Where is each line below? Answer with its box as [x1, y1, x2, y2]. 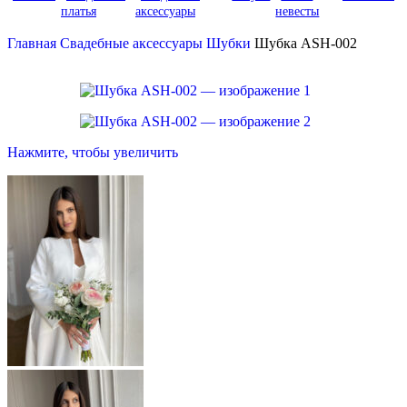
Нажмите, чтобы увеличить [7, 144, 178, 160]
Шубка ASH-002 [254, 35, 357, 51]
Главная [7, 35, 60, 51]
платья [61, 5, 96, 18]
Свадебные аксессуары [60, 35, 206, 51]
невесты [275, 5, 320, 18]
